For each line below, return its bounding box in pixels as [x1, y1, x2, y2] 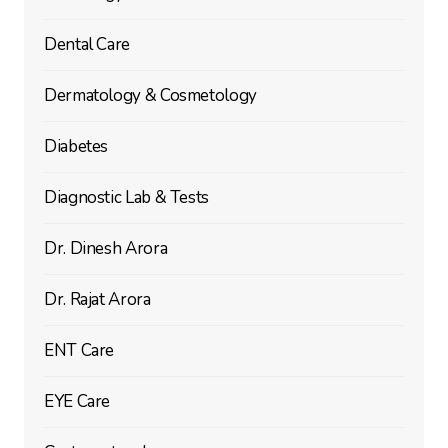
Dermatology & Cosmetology [43, 83, 257, 107]
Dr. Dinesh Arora [43, 236, 168, 260]
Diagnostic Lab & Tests [43, 185, 210, 209]
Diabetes [43, 134, 109, 158]
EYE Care [43, 389, 111, 413]
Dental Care [43, 32, 130, 56]
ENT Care [43, 338, 115, 362]
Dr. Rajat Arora [43, 287, 151, 311]
